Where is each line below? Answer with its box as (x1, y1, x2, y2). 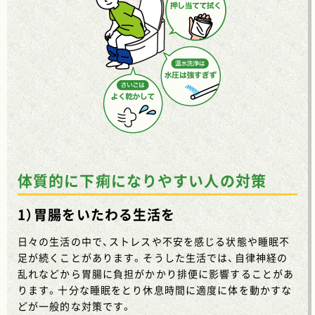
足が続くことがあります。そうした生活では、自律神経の (18, 250, 288, 265)
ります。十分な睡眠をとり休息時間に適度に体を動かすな (18, 283, 292, 297)
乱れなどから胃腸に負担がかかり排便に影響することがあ (18, 266, 295, 281)
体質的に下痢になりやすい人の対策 (18, 169, 266, 192)
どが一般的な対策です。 (18, 299, 133, 314)
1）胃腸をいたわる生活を (18, 205, 176, 225)
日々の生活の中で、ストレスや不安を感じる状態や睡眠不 (18, 234, 290, 249)
